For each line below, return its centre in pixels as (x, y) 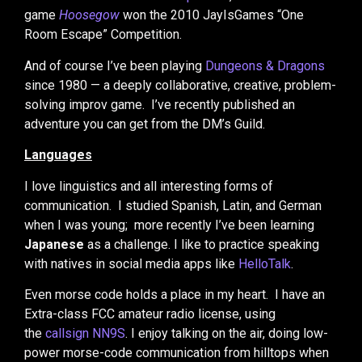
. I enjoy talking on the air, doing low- (227, 334)
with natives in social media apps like (131, 263)
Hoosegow (89, 15)
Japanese (54, 244)
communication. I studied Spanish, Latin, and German (173, 205)
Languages (58, 155)
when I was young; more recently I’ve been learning (169, 225)
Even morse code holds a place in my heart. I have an (175, 295)
